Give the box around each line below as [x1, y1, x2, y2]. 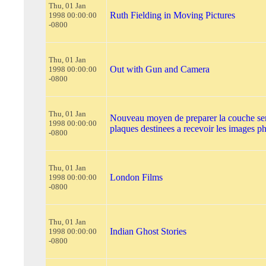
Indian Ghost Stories [110, 226, 186, 236]
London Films [110, 172, 163, 182]
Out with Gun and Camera [110, 64, 210, 74]
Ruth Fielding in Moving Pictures [110, 10, 235, 20]
